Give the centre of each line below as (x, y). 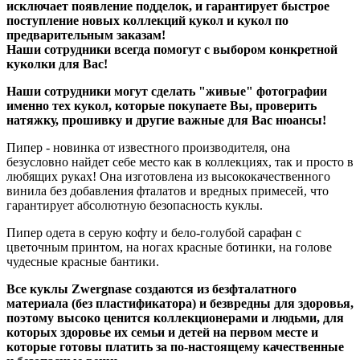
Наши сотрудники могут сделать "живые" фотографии (167, 91)
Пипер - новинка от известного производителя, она (148, 147)
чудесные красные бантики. (83, 261)
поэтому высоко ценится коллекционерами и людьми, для (175, 317)
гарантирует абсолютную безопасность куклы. (135, 205)
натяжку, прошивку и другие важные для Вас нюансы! (166, 120)
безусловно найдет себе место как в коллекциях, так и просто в (180, 162)
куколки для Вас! (57, 63)
